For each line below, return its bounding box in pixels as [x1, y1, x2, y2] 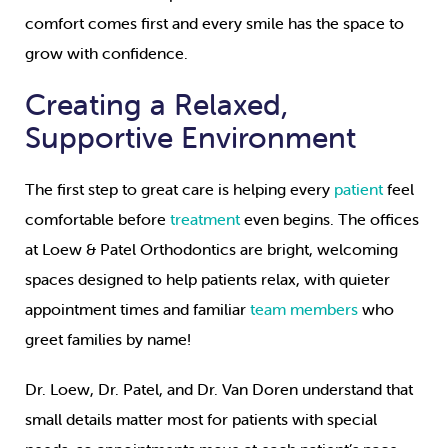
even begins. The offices [240, 209, 419, 230]
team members [250, 299, 358, 320]
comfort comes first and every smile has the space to [25, 13, 404, 34]
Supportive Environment [25, 119, 356, 157]
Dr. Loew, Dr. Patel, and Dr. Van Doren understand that [25, 379, 413, 400]
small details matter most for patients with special [25, 409, 377, 430]
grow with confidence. [25, 43, 188, 64]
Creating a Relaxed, [25, 86, 288, 124]
